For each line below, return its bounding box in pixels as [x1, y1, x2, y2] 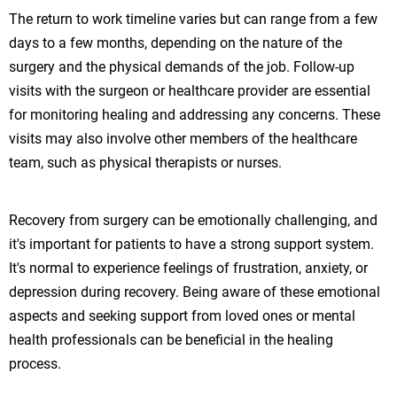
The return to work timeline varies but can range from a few [9, 10, 378, 27]
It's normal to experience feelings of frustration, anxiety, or [9, 259, 368, 276]
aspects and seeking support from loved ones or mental [9, 307, 355, 324]
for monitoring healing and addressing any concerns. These [9, 105, 380, 123]
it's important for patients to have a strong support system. [9, 235, 374, 253]
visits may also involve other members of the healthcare [9, 129, 357, 147]
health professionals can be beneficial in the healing [9, 331, 333, 348]
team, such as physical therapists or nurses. [9, 153, 282, 171]
